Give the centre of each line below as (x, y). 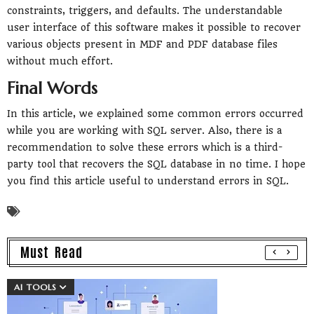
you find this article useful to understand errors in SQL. (148, 181)
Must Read (52, 252)
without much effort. (60, 61)
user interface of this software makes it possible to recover (154, 28)
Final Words (52, 89)
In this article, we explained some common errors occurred (155, 114)
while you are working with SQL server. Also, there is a (144, 131)
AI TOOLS (35, 287)
